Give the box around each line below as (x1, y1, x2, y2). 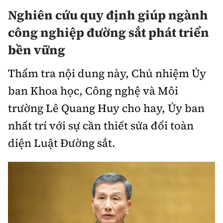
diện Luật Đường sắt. (8, 135, 115, 151)
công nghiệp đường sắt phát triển (8, 23, 209, 41)
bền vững (8, 41, 65, 58)
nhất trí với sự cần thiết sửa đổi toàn (8, 118, 194, 133)
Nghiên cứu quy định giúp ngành (8, 6, 208, 23)
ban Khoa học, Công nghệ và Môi (8, 83, 178, 99)
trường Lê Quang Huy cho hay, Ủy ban (8, 101, 205, 116)
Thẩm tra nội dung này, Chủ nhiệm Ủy (8, 66, 206, 81)
